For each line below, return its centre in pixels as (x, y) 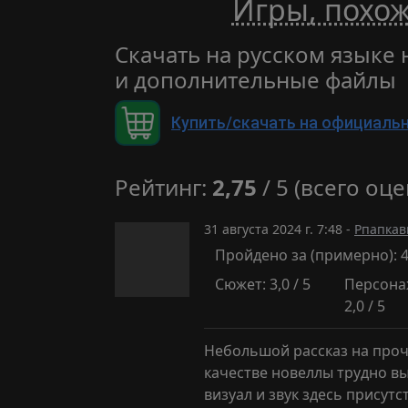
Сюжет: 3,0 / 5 (263, 284)
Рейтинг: (163, 187)
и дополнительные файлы (255, 80)
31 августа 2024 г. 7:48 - (279, 229)
